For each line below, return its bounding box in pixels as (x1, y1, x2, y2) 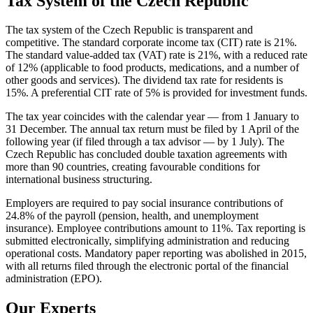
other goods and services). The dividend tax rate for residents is (6, 74, 283, 87)
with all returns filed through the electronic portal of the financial (6, 260, 289, 272)
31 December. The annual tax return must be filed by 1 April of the (6, 123, 299, 136)
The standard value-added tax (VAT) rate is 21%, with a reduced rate (6, 49, 307, 61)
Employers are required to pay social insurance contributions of (6, 197, 283, 210)
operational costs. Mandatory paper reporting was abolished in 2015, (6, 247, 307, 260)
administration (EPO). (6, 272, 102, 285)
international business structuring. (6, 173, 152, 186)
